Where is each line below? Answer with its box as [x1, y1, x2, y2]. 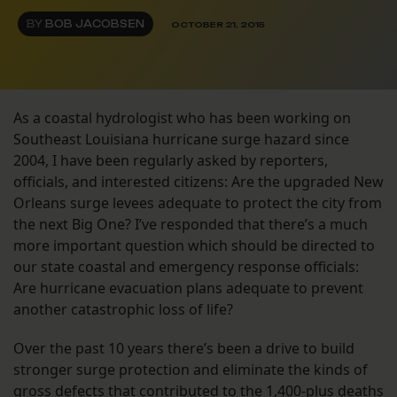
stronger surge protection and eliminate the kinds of [13, 360, 368, 380]
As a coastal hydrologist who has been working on [13, 108, 351, 128]
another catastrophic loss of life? [13, 300, 233, 320]
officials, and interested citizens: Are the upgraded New [13, 172, 384, 192]
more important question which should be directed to [13, 236, 375, 256]
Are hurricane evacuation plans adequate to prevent [13, 278, 363, 299]
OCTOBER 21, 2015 [171, 19, 265, 29]
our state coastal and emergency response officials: [13, 257, 359, 277]
